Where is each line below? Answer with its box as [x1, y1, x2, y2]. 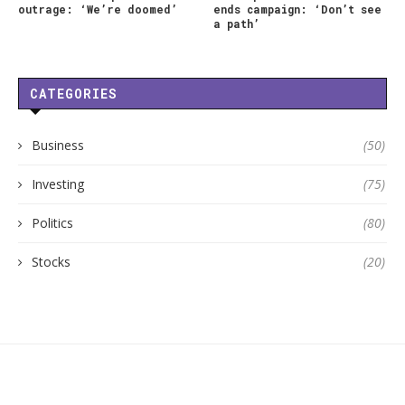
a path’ [213, 16, 260, 32]
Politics [32, 214, 73, 232]
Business [32, 137, 84, 155]
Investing [32, 175, 84, 193]
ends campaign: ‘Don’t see [213, 2, 382, 17]
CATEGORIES [30, 85, 118, 103]
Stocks [32, 253, 71, 271]
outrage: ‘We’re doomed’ [18, 2, 177, 17]
